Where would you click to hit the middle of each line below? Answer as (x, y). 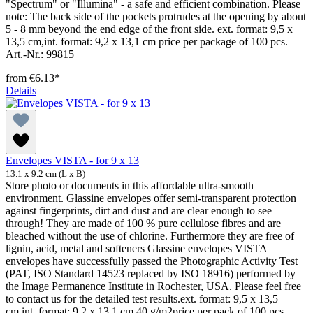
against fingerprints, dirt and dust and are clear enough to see (139, 210)
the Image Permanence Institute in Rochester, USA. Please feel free (153, 286)
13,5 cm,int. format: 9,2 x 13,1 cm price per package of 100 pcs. (147, 41)
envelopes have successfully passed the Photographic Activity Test (152, 261)
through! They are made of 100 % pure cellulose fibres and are (143, 223)
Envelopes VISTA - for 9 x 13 (72, 160)
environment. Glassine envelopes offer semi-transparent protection (151, 198)
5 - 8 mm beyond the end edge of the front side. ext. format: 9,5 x (149, 29)
